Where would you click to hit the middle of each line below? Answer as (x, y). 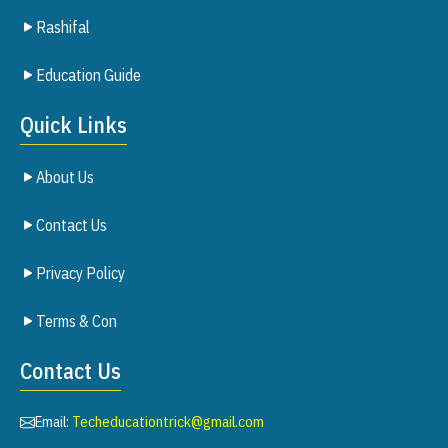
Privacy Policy (80, 273)
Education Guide (88, 75)
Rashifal (63, 27)
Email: (53, 421)
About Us (65, 177)
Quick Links (73, 124)
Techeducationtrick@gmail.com (168, 421)
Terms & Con (76, 321)
